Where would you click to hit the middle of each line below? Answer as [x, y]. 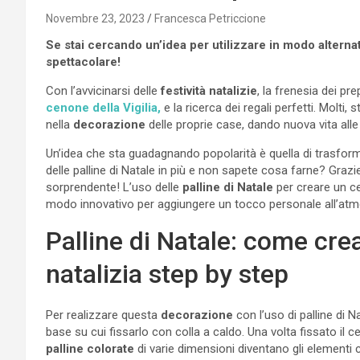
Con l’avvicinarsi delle [103, 90]
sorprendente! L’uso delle [112, 187]
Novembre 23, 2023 [95, 18]
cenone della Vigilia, [103, 107]
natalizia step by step [167, 274]
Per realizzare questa [103, 315]
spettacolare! [83, 61]
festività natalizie [209, 90]
